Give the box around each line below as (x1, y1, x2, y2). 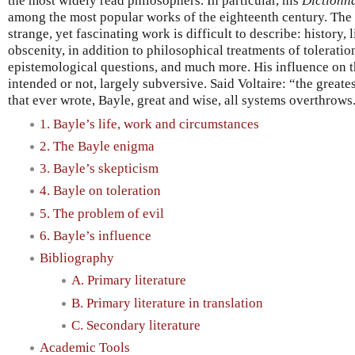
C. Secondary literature (71, 317, 200, 333)
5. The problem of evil (40, 205, 164, 221)
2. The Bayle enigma (40, 138, 155, 154)
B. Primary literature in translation (71, 295, 263, 311)
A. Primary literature (71, 273, 186, 288)
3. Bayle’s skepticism (40, 161, 158, 177)
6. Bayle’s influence (40, 227, 151, 243)
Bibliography (40, 250, 114, 266)
